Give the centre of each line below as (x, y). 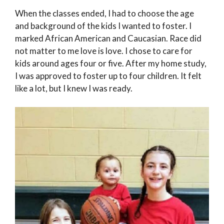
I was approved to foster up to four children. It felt (108, 75)
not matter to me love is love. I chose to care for (104, 50)
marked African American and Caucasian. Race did (108, 38)
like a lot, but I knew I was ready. (74, 88)
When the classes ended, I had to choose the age (104, 13)
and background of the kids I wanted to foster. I (103, 25)
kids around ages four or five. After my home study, (111, 63)
